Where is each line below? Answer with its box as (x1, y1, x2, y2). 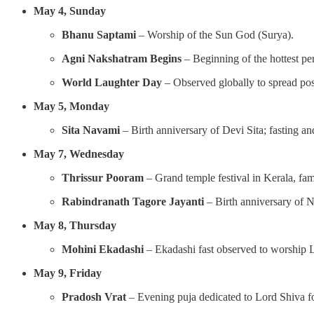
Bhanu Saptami (62, 28, 136, 41)
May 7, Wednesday (34, 147, 124, 160)
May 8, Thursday (34, 219, 116, 231)
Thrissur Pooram (62, 171, 144, 184)
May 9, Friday (34, 266, 102, 279)
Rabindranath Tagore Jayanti (62, 195, 204, 207)
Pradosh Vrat (62, 290, 126, 303)
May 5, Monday (34, 100, 109, 112)
